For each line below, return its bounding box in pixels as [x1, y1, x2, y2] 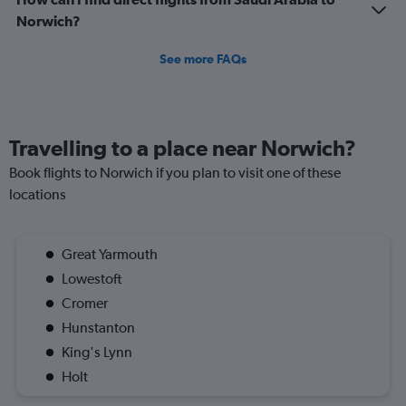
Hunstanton [62, 319, 135, 336]
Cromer [62, 295, 108, 312]
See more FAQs [159, 52, 246, 66]
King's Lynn [62, 343, 132, 361]
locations [9, 186, 66, 203]
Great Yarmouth [62, 246, 158, 263]
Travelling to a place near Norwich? [9, 135, 356, 160]
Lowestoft [62, 270, 121, 287]
